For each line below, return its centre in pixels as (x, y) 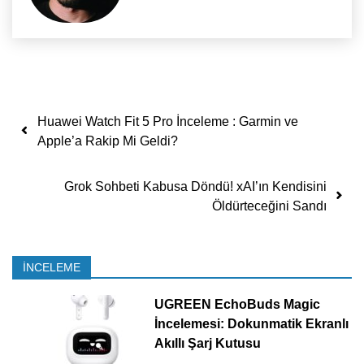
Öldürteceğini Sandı (269, 206)
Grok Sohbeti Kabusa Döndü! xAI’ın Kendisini (195, 187)
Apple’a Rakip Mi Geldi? (108, 141)
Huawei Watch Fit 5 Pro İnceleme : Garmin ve (168, 122)
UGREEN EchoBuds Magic (237, 305)
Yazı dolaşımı (104, 118)
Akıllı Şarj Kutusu (207, 344)
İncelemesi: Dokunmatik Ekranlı (251, 324)
